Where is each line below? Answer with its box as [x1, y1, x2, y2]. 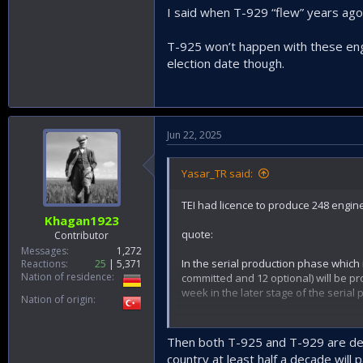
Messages [21, 244, 66, 258]
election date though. [167, 54, 284, 71]
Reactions [21, 257, 66, 271]
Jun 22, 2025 [167, 127, 222, 142]
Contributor [54, 228, 109, 243]
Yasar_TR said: [181, 165, 253, 181]
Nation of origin [21, 293, 93, 307]
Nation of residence [21, 270, 112, 284]
